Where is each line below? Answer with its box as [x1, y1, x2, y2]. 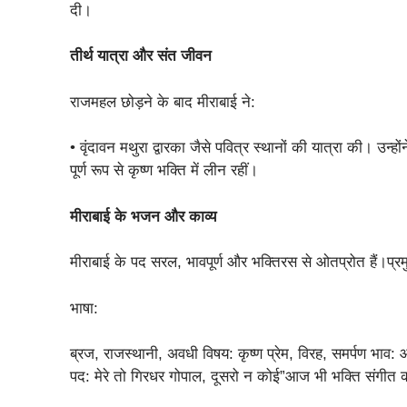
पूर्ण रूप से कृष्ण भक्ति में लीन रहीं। [70, 162, 259, 180]
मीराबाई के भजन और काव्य [70, 207, 217, 225]
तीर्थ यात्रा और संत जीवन [70, 47, 213, 65]
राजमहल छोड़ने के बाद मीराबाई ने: [70, 93, 256, 111]
